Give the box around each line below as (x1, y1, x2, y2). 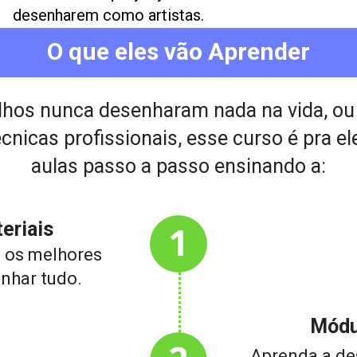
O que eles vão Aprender (47, 37, 310, 65)
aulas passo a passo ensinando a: (31, 154, 326, 178)
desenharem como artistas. (13, 6, 204, 25)
